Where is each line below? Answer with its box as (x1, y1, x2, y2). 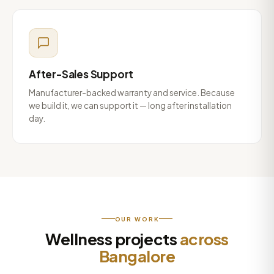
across (179, 228, 229, 249)
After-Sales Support (29, 67, 134, 81)
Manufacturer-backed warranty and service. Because (29, 87, 235, 98)
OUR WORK (114, 215, 160, 223)
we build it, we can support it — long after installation (29, 100, 232, 111)
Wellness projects (45, 228, 180, 249)
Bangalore (98, 245, 176, 266)
